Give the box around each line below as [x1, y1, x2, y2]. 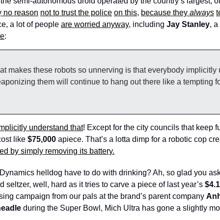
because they [141, 8, 190, 17]
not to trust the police [40, 8, 112, 17]
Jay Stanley [166, 20, 210, 28]
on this [114, 8, 137, 17]
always [190, 8, 214, 17]
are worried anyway [61, 20, 129, 28]
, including [129, 20, 166, 28]
